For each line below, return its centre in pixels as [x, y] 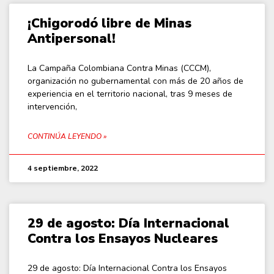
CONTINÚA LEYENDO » [67, 136]
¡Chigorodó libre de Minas [109, 23]
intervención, [52, 106]
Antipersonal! [72, 38]
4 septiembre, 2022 [63, 168]
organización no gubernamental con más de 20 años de [135, 81]
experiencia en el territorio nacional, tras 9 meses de [130, 94]
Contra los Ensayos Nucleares [123, 238]
